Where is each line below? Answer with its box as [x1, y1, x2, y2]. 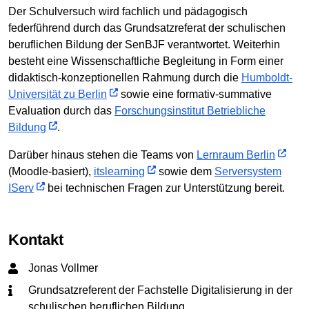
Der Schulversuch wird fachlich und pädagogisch [8, 5, 248, 17]
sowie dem [156, 165, 215, 177]
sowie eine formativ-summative [118, 88, 272, 100]
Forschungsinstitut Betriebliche [114, 104, 266, 117]
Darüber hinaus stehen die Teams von [8, 148, 197, 161]
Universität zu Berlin [8, 88, 107, 100]
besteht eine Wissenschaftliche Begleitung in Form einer [8, 54, 283, 67]
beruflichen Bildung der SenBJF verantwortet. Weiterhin [8, 38, 280, 50]
